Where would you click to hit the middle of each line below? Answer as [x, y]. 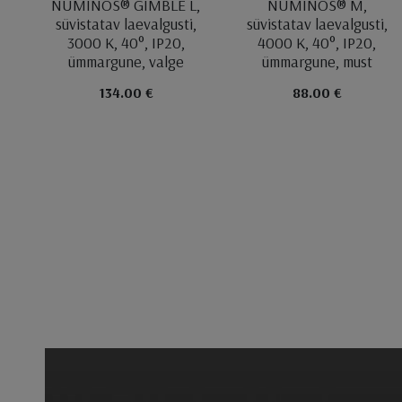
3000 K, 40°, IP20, [126, 42]
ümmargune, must [317, 61]
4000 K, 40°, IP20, [317, 42]
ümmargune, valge [126, 61]
